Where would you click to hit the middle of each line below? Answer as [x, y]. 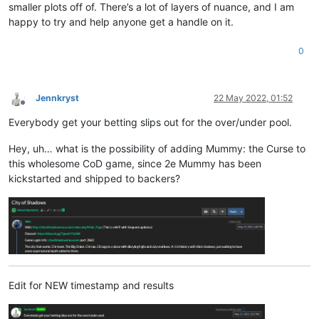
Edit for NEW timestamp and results [91, 286]
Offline [35, 108]
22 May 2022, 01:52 [253, 98]
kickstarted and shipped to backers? [94, 178]
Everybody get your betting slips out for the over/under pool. [150, 122]
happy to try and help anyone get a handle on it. [121, 21]
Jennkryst [57, 98]
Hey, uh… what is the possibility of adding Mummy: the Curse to [157, 148]
